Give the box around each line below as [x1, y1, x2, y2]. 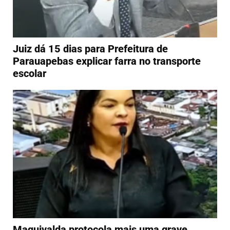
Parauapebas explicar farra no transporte [13, 54, 201, 67]
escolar [13, 67, 46, 80]
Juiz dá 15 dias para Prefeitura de [13, 42, 168, 55]
